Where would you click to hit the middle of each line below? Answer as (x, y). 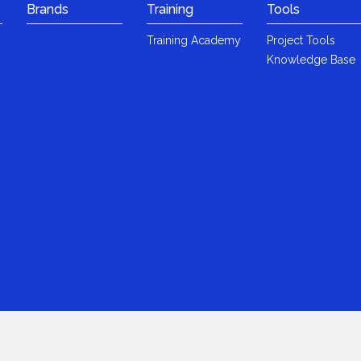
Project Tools (301, 40)
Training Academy (194, 40)
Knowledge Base (311, 59)
